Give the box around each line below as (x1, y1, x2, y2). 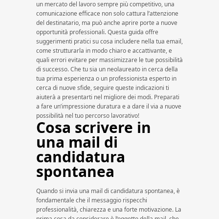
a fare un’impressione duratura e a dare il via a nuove (36, 102, 181, 110)
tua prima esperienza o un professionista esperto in (36, 74, 176, 83)
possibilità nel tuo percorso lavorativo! (36, 111, 139, 120)
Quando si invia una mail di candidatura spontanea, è (36, 187, 180, 195)
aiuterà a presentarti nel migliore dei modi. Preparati (36, 93, 179, 101)
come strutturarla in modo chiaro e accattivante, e (36, 46, 172, 55)
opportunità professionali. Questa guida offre (36, 28, 158, 36)
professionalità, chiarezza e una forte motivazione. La (36, 205, 181, 214)
